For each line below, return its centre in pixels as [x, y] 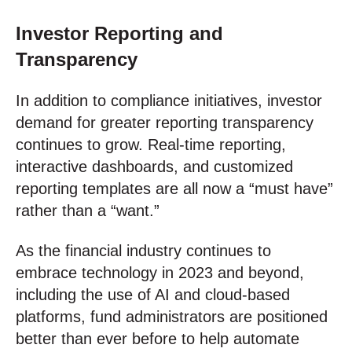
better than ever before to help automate [158, 338]
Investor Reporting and [119, 34]
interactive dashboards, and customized [154, 167]
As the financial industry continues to [143, 250]
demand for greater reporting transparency [165, 123]
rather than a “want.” [88, 211]
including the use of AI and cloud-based [153, 294]
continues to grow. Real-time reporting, [151, 145]
